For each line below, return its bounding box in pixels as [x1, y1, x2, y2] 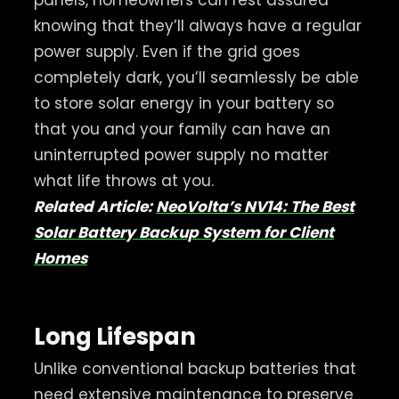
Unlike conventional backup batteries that [33, 357, 356, 379]
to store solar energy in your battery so [33, 92, 334, 114]
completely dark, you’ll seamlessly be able [33, 66, 359, 88]
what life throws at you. [33, 169, 214, 191]
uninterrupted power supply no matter [33, 143, 329, 166]
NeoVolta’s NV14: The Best [155, 195, 354, 217]
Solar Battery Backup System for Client [33, 221, 334, 243]
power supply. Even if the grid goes [33, 40, 300, 62]
